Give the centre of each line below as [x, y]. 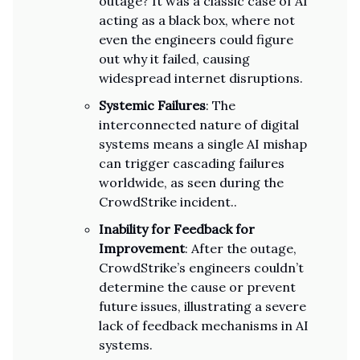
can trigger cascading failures [192, 163]
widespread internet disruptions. [201, 78]
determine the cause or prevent [197, 287]
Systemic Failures [152, 105]
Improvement [142, 248]
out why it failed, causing [174, 59]
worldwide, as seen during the [191, 182]
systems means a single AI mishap [203, 144]
